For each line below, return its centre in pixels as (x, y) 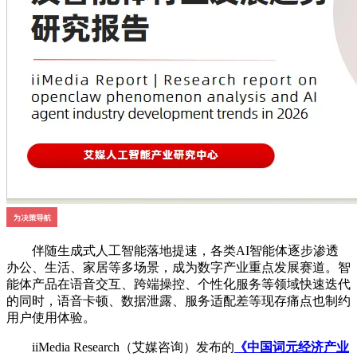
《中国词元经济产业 (292, 347)
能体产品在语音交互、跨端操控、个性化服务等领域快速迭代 (178, 284)
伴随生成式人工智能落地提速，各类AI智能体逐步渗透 (173, 251)
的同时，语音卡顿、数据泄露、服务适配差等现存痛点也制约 (178, 301)
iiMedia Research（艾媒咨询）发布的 (120, 347)
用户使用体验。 (51, 318)
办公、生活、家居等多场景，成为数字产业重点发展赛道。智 (178, 268)
